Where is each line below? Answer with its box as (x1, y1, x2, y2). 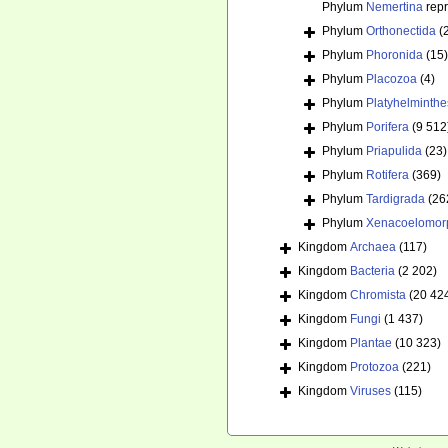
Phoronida (366, 48, 423, 63)
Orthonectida (366, 24, 436, 39)
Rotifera (366, 168, 409, 183)
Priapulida (366, 144, 422, 159)
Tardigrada (366, 192, 425, 207)
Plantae (350, 336, 392, 351)
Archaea (350, 240, 396, 255)
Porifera (366, 120, 409, 135)
